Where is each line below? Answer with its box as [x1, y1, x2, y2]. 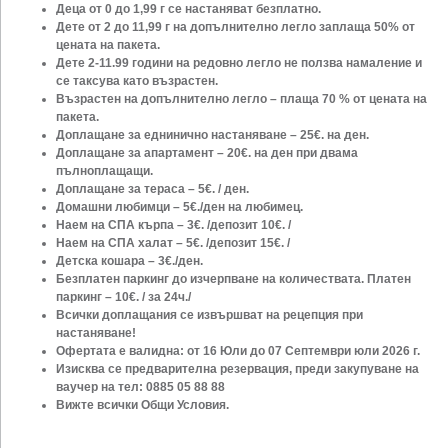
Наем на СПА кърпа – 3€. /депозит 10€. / [56, 217, 291, 232]
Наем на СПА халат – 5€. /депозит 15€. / [56, 235, 290, 250]
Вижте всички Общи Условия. [56, 397, 229, 412]
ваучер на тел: [56, 379, 146, 394]
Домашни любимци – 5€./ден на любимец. [56, 199, 303, 214]
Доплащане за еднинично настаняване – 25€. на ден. [56, 127, 369, 142]
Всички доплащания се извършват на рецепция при [56, 307, 363, 322]
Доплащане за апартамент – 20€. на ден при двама [56, 145, 358, 160]
